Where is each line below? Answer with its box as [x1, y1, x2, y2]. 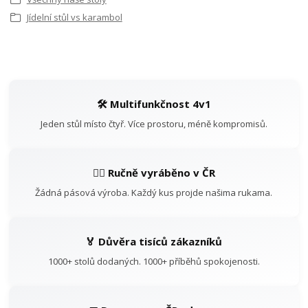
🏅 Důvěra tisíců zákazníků [85, 234, 223, 249]
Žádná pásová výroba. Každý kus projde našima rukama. [35, 186, 273, 199]
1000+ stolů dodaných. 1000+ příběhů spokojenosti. [47, 255, 260, 268]
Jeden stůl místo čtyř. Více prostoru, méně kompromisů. [40, 118, 267, 131]
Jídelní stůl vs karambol [26, 10, 122, 23]
